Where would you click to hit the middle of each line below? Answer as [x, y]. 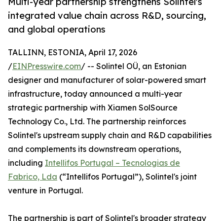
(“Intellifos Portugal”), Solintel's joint [127, 177]
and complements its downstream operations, [94, 149]
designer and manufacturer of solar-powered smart [107, 80]
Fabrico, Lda [33, 177]
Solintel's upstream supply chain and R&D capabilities [110, 135]
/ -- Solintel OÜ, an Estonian [134, 66]
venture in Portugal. [45, 191]
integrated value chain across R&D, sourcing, [107, 16]
